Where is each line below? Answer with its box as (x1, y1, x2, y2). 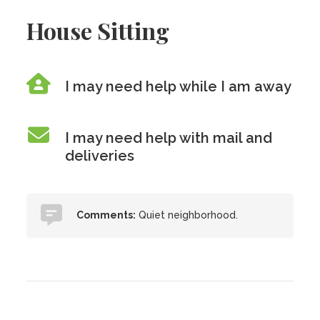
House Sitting (26, 15, 170, 46)
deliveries (65, 147, 135, 164)
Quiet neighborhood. (136, 209, 239, 221)
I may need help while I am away (65, 78, 292, 95)
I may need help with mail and (65, 129, 273, 146)
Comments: (76, 209, 136, 221)
